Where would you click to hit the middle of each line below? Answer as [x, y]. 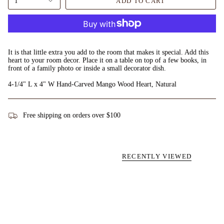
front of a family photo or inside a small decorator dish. [87, 68]
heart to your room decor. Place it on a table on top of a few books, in [107, 60]
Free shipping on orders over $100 [72, 115]
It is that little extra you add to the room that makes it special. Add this [108, 52]
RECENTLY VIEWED [157, 156]
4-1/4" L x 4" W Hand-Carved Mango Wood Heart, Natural [92, 84]
